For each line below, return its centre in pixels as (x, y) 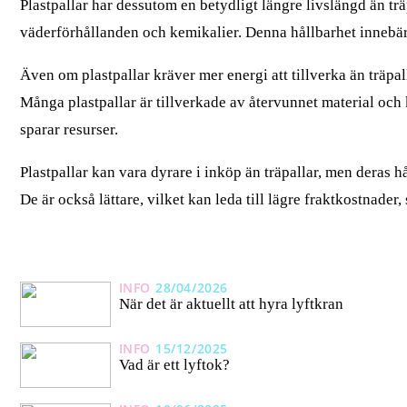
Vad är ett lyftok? (174, 365)
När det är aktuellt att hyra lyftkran (231, 304)
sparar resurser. (69, 129)
